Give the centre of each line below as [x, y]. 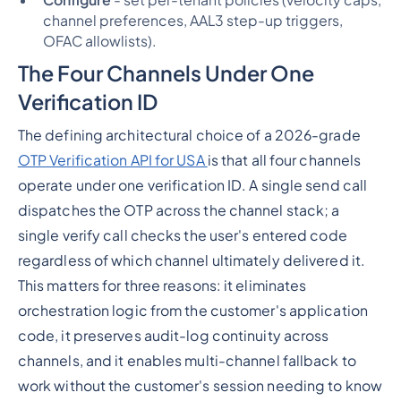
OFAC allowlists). [99, 41]
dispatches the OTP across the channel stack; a [179, 211]
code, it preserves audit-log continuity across [173, 336]
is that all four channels [284, 161]
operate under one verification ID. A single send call [192, 186]
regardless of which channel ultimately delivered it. [192, 261]
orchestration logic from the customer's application [192, 311]
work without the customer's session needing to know [200, 386]
